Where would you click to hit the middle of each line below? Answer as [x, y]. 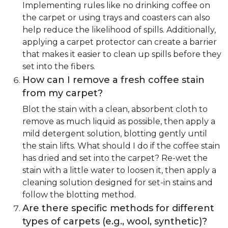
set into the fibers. [59, 67]
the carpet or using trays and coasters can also [116, 18]
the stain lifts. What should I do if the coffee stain [121, 146]
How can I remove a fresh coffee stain [113, 80]
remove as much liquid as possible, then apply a [119, 122]
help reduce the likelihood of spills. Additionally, [119, 30]
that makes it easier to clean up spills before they [122, 54]
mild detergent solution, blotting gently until [115, 134]
